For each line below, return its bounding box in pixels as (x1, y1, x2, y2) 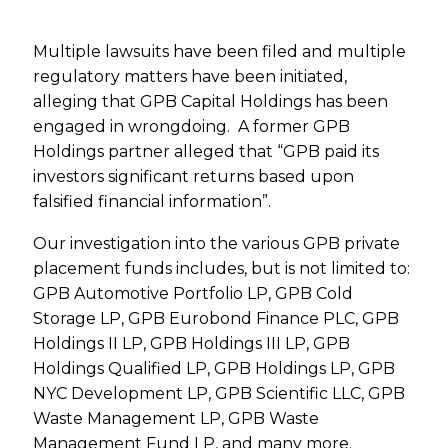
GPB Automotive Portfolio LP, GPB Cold (33, 284, 354, 304)
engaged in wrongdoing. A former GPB (33, 116, 351, 136)
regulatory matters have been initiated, (33, 66, 348, 86)
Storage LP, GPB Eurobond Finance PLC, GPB (33, 309, 400, 329)
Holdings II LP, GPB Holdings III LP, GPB (33, 334, 351, 354)
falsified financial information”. (33, 191, 272, 211)
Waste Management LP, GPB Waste (33, 409, 320, 429)
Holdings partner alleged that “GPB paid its (33, 141, 380, 161)
